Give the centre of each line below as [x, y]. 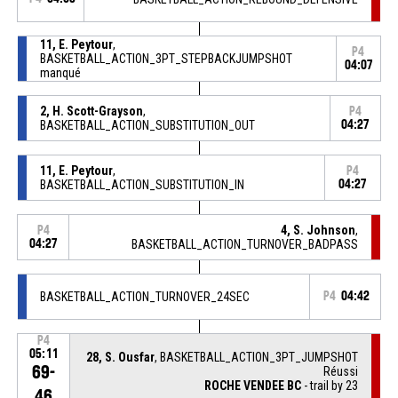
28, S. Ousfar [121, 357]
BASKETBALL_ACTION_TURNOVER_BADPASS [245, 244]
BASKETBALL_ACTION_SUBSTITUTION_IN [142, 184]
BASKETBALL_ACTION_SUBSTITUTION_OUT [147, 125]
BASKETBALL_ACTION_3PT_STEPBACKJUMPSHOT [166, 58]
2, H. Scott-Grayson [91, 111]
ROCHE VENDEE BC [253, 385]
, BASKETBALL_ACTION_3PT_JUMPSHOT [257, 357]
